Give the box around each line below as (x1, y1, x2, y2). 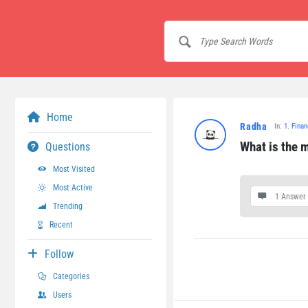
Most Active (53, 183, 93, 192)
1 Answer (275, 192, 306, 201)
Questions (45, 140, 90, 153)
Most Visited (53, 164, 95, 174)
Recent (49, 220, 73, 230)
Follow (45, 247, 74, 261)
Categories (53, 272, 89, 281)
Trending (53, 201, 82, 211)
